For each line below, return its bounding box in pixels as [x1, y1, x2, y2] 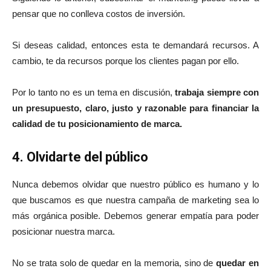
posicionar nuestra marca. [12, 226, 115, 237]
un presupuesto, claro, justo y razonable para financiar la [12, 103, 259, 113]
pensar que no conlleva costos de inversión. [12, 8, 185, 19]
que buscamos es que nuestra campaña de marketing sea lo [12, 195, 259, 205]
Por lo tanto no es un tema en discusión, [12, 87, 175, 97]
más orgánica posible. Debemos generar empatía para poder [12, 211, 259, 221]
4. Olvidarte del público [12, 149, 148, 165]
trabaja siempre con [175, 87, 260, 97]
